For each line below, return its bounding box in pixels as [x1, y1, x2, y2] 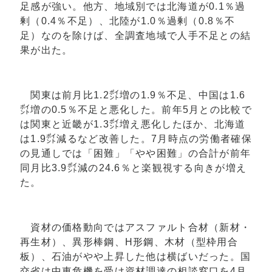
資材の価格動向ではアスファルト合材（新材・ [20, 222, 251, 233]
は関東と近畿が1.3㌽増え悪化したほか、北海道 [20, 119, 246, 130]
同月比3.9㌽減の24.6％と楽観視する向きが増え [20, 163, 247, 174]
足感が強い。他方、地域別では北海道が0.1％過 [20, 1, 246, 12]
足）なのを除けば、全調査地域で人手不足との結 [20, 30, 251, 41]
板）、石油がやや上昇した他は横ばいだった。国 [20, 251, 251, 262]
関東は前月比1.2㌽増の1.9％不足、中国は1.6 [20, 90, 246, 101]
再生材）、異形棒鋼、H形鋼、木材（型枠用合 [20, 237, 238, 248]
